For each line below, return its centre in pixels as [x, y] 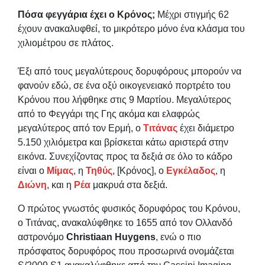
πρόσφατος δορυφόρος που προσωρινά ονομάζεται [126, 251]
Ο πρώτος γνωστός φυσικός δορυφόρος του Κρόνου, [129, 208]
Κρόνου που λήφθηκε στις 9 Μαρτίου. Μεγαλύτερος [125, 99]
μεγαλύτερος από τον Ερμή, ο [80, 128]
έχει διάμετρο [206, 128]
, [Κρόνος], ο [139, 170]
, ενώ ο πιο [178, 237]
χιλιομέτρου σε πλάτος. [66, 43]
